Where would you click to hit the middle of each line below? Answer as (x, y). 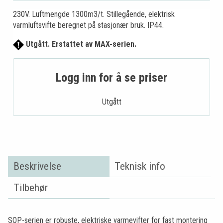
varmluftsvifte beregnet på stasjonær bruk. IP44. (88, 25)
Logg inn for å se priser (111, 77)
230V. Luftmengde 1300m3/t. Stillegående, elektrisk (94, 14)
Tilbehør (30, 188)
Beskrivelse (37, 166)
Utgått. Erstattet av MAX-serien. (80, 44)
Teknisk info (140, 166)
